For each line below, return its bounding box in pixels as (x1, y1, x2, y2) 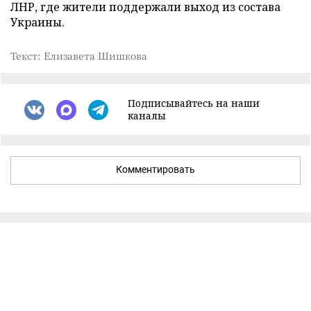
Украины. (10, 15, 65, 30)
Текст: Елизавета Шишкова (10, 49, 147, 62)
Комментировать (116, 164, 195, 175)
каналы (128, 109, 166, 122)
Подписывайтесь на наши (128, 96, 260, 110)
